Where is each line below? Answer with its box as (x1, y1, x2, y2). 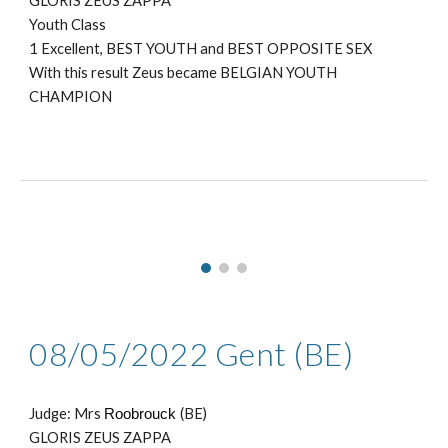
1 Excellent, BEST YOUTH (29, 39, 198, 57)
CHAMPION (29, 87, 116, 105)
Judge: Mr (29, 405, 95, 423)
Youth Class (29, 15, 107, 33)
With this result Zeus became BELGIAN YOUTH (29, 63, 338, 81)
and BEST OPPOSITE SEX (197, 39, 373, 57)
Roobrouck (104, 405, 177, 423)
